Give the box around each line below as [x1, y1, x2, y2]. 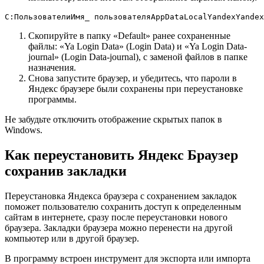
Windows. [5, 125, 42, 136]
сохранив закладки [5, 163, 127, 179]
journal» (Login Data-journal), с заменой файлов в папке [28, 52, 247, 62]
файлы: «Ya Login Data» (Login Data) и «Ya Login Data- [28, 41, 247, 52]
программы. [28, 94, 77, 105]
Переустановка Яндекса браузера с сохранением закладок [5, 190, 237, 201]
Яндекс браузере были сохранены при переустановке [28, 84, 243, 94]
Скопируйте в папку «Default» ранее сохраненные [28, 31, 230, 41]
